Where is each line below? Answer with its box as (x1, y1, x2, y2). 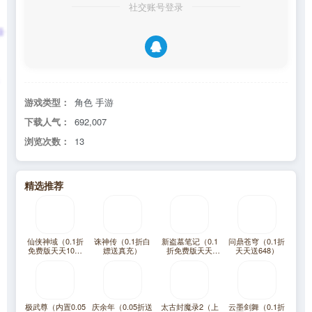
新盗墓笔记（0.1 (161, 235, 218, 247)
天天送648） (235, 244, 279, 256)
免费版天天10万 (28, 244, 83, 256)
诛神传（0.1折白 (94, 235, 151, 247)
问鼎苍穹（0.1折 (228, 235, 286, 247)
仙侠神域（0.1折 (26, 235, 84, 247)
